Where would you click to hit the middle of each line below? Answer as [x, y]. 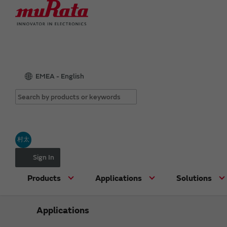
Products [44, 178]
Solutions [194, 178]
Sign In [44, 157]
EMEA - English [60, 76]
